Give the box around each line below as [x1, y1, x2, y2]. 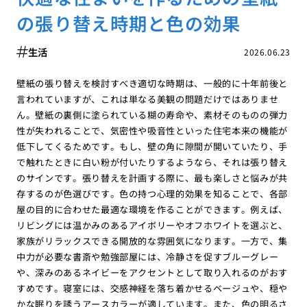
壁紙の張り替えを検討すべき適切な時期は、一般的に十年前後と [16, 76, 288, 90]
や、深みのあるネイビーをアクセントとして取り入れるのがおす [16, 265, 288, 279]
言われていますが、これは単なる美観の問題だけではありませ [16, 92, 279, 106]
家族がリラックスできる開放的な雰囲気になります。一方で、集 [16, 234, 288, 247]
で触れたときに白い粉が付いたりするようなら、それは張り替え [16, 155, 288, 169]
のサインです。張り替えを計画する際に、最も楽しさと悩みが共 [16, 171, 288, 184]
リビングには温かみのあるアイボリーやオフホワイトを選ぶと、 [16, 218, 288, 232]
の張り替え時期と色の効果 [16, 9, 241, 36]
